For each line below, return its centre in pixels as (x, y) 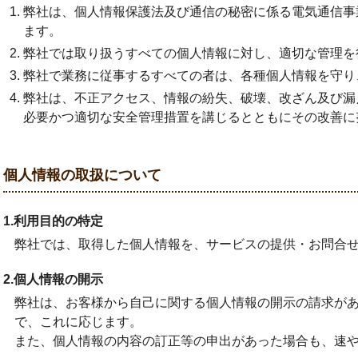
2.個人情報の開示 (53, 279)
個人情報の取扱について (82, 175)
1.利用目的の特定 (53, 221)
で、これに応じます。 (79, 322)
